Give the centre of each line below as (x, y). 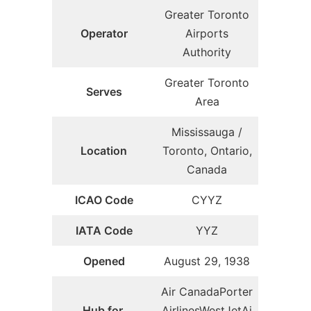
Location (104, 150)
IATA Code (104, 230)
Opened (104, 261)
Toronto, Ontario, (207, 150)
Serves (104, 91)
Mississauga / (207, 132)
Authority (207, 52)
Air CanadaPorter (207, 291)
